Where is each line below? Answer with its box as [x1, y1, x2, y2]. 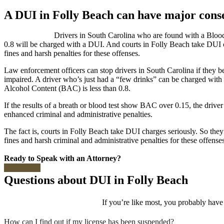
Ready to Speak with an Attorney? [4, 153, 121, 162]
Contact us [4, 163, 40, 172]
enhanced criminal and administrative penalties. [4, 109, 152, 118]
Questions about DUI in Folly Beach [4, 173, 188, 186]
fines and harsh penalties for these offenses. [4, 48, 140, 57]
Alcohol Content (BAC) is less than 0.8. [4, 83, 130, 92]
